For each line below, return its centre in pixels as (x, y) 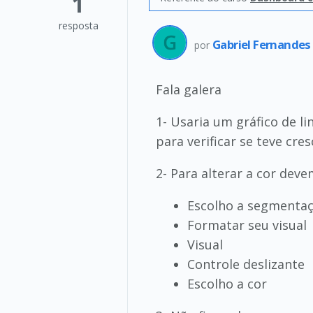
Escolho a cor (227, 284)
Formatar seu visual (247, 225)
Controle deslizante (246, 264)
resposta (78, 26)
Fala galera (189, 89)
